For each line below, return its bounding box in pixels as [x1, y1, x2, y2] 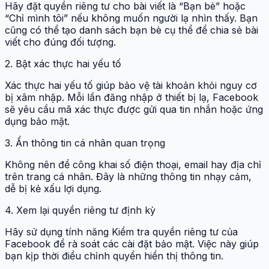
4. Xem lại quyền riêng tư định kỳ [5, 204, 156, 217]
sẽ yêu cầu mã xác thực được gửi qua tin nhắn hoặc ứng [5, 103, 263, 116]
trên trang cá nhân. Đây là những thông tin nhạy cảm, [5, 171, 252, 183]
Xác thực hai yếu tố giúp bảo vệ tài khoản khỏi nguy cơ [5, 79, 257, 92]
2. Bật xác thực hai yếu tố [5, 58, 121, 70]
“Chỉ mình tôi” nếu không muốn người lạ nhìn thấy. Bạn [5, 12, 258, 25]
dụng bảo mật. [5, 115, 70, 128]
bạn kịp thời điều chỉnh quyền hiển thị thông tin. [5, 250, 223, 262]
